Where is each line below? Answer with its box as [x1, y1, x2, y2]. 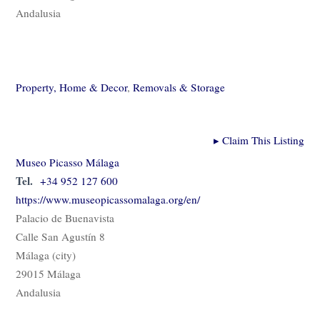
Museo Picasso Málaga [16, 155, 119, 170]
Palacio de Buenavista [16, 211, 114, 226]
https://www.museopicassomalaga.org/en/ [16, 192, 200, 207]
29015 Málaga [16, 266, 81, 281]
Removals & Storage [133, 80, 225, 95]
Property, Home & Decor [16, 80, 127, 95]
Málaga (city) [16, 248, 76, 263]
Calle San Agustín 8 [16, 229, 105, 244]
